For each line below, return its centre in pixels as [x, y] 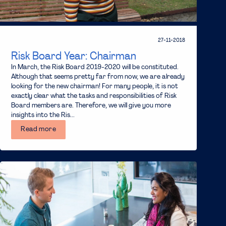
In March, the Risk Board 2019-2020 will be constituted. [95, 67]
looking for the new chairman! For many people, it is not [95, 86]
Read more [39, 129]
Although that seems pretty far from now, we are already [98, 77]
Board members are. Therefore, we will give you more [91, 105]
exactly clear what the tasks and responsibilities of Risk [94, 96]
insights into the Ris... [43, 115]
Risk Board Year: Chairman [74, 56]
